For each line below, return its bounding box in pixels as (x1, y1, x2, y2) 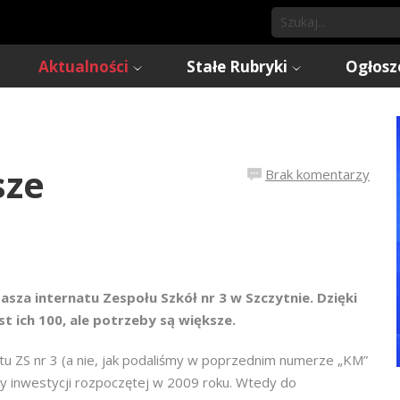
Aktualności (38, 56, 129, 77)
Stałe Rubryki (187, 56, 287, 77)
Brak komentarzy (265, 165, 370, 183)
